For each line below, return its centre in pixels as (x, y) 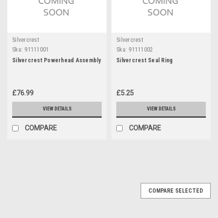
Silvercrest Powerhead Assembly (57, 60)
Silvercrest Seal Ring (145, 60)
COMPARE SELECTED (176, 191)
